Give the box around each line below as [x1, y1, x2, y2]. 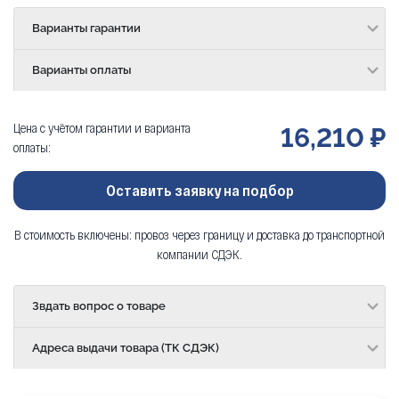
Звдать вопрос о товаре [32, 298, 166, 313]
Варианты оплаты [32, 62, 131, 77]
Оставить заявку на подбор [105, 181, 294, 199]
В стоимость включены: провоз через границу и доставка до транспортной [14, 225, 385, 242]
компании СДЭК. [157, 245, 242, 262]
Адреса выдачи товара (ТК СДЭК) [32, 340, 219, 354]
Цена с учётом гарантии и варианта [13, 119, 191, 135]
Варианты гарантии [32, 20, 141, 35]
